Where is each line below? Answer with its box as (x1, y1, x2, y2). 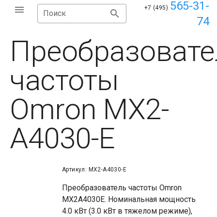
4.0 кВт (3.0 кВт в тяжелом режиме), (62, 206, 192, 216)
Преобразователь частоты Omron (62, 183, 182, 192)
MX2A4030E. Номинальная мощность (62, 195, 196, 204)
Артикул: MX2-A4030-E (62, 166, 126, 173)
